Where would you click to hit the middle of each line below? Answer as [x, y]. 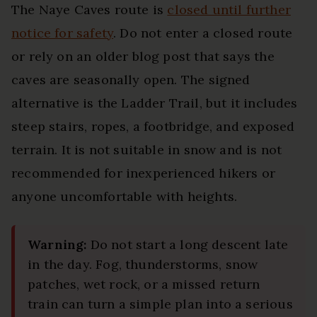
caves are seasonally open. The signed [131, 79]
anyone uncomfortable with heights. [125, 196]
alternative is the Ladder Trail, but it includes [155, 103]
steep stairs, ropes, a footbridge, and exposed [153, 126]
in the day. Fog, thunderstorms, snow [143, 264]
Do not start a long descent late [188, 244]
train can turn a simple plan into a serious [160, 304]
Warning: [57, 244]
